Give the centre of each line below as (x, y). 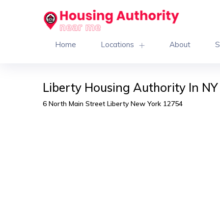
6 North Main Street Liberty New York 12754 (113, 103)
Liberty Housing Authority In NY (130, 87)
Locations (117, 44)
